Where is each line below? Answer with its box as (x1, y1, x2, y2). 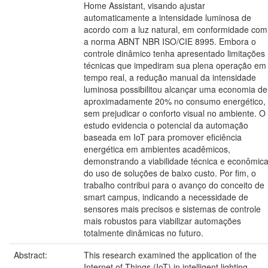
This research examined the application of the (84, 249, 257, 261)
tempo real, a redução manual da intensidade (84, 71, 256, 83)
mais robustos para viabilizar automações (84, 215, 241, 227)
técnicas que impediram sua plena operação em (84, 59, 266, 71)
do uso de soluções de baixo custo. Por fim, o (84, 167, 256, 179)
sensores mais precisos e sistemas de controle (84, 203, 261, 215)
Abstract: (14, 249, 50, 261)
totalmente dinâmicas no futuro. (84, 227, 203, 239)
